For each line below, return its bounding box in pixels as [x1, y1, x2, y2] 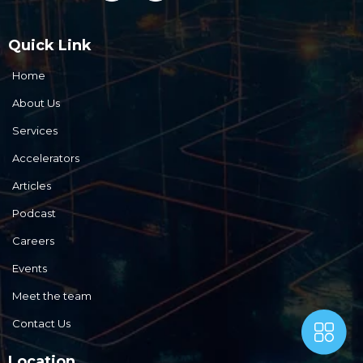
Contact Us [12, 316, 70, 330]
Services [12, 123, 58, 137]
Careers [12, 233, 54, 247]
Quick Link [8, 36, 92, 54]
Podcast [12, 206, 56, 220]
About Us [12, 96, 60, 109]
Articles [12, 178, 51, 192]
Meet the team [12, 288, 92, 302]
